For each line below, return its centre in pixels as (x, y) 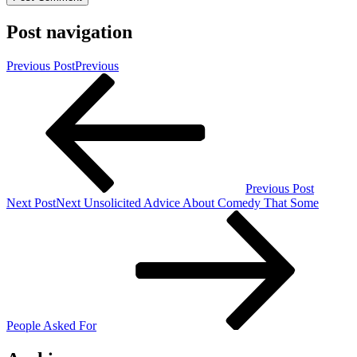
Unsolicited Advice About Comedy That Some (201, 203)
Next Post (31, 203)
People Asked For (51, 326)
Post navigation (69, 32)
